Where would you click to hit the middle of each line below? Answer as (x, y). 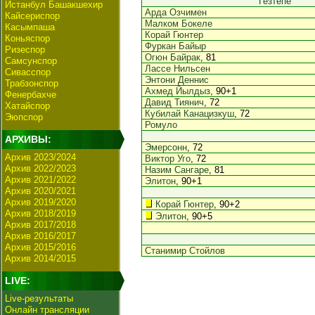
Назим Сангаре (177, 170)
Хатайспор (27, 106)
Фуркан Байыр (175, 46)
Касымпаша (30, 27)
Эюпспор (24, 117)
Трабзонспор (32, 83)
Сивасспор (28, 72)
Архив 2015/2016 (40, 247)
